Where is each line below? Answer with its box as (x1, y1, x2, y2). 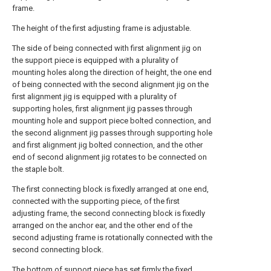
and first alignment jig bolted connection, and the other (12, 140, 203, 149)
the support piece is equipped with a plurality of (12, 56, 178, 65)
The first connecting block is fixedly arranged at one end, (12, 184, 209, 194)
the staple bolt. (12, 165, 64, 174)
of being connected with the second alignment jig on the (12, 80, 209, 89)
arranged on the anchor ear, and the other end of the (12, 221, 192, 230)
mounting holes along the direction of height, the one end (12, 68, 212, 77)
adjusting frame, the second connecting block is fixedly (12, 209, 205, 218)
